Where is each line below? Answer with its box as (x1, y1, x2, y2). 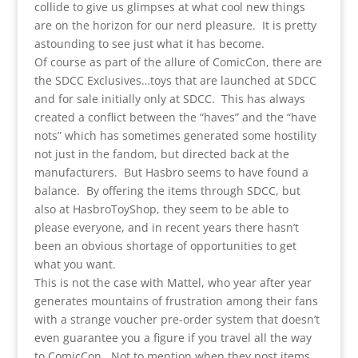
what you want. (34, 256, 116, 272)
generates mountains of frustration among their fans (34, 292, 318, 308)
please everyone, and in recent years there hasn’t (34, 219, 299, 235)
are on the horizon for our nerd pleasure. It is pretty (34, 17, 316, 33)
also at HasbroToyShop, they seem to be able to (34, 201, 288, 217)
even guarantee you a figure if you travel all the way (34, 329, 312, 345)
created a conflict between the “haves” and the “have (34, 109, 316, 125)
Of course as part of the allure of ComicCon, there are (34, 54, 322, 70)
